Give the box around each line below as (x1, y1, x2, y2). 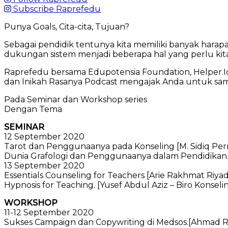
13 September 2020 (4, 161, 84, 170)
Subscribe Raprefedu (13, 4, 101, 14)
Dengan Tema (4, 104, 62, 114)
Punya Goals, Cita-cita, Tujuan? (4, 22, 129, 32)
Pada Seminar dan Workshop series (4, 95, 147, 104)
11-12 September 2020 (4, 208, 94, 217)
